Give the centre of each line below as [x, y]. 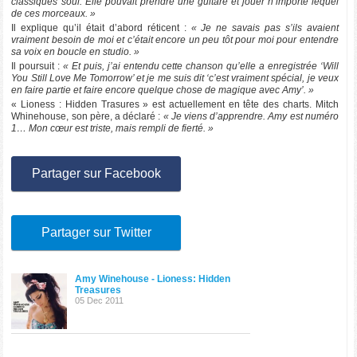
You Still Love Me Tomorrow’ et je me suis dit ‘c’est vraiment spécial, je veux [175, 78]
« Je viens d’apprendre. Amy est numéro [249, 116]
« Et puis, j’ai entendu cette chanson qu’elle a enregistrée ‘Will [201, 66]
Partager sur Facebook [96, 173]
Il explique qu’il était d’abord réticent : [101, 28]
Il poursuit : [37, 66]
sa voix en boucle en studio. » [76, 52]
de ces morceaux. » [54, 14]
